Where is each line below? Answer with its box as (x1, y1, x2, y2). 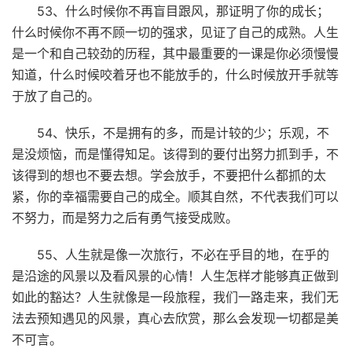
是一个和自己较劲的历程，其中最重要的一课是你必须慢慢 (12, 45, 339, 61)
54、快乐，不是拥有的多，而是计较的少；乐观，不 (37, 124, 329, 141)
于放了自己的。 (12, 87, 100, 104)
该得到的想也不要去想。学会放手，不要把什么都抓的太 (12, 167, 326, 183)
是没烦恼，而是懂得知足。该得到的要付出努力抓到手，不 (12, 145, 339, 162)
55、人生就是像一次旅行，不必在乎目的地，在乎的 (37, 246, 329, 262)
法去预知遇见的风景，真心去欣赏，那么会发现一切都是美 (12, 310, 339, 326)
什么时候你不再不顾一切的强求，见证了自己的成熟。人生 (12, 24, 339, 40)
